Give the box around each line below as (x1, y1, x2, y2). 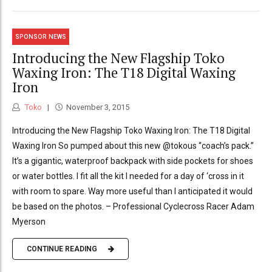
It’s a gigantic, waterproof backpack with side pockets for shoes (12, 155, 253, 166)
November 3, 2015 (66, 102, 129, 112)
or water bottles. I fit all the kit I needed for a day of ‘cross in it (12, 171, 244, 181)
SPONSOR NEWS (15, 33, 67, 40)
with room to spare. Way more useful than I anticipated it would (12, 186, 253, 196)
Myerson (12, 216, 46, 226)
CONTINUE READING (27, 245, 97, 254)
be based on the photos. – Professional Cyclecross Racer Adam (12, 201, 254, 211)
